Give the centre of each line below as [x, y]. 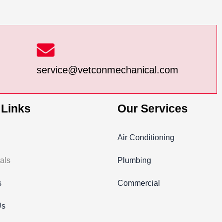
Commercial [139, 183]
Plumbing [134, 160]
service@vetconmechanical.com [108, 70]
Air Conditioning [146, 138]
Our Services [152, 109]
